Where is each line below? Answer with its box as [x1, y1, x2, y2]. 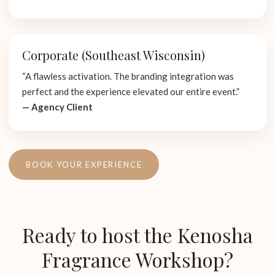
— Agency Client [22, 101, 93, 112]
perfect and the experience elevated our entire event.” [22, 86, 239, 97]
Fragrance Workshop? [42, 246, 233, 273]
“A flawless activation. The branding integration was [22, 71, 234, 82]
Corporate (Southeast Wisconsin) [22, 47, 205, 63]
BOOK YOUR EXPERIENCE [26, 160, 142, 169]
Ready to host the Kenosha [22, 222, 253, 248]
